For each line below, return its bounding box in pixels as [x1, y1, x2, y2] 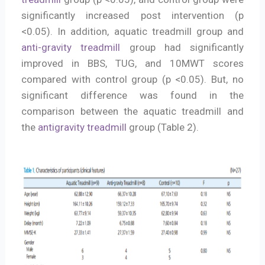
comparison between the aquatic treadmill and [21, 105, 244, 118]
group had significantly [120, 41, 244, 54]
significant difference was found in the [21, 89, 244, 102]
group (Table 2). [127, 121, 199, 134]
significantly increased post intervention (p [21, 9, 244, 22]
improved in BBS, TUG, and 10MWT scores [21, 57, 244, 70]
